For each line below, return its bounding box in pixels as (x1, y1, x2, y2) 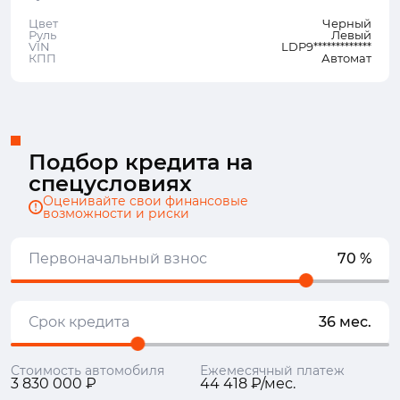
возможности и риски (43, 205, 189, 221)
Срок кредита (29, 313, 129, 330)
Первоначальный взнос (29, 250, 207, 267)
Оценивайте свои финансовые (43, 193, 248, 209)
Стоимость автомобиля (11, 362, 164, 379)
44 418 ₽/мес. (200, 375, 296, 392)
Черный (322, 16, 371, 30)
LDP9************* (281, 39, 371, 54)
